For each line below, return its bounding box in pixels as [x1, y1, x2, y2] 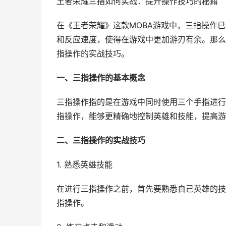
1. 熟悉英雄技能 [56, 160, 112, 169]
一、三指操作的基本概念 [56, 73, 145, 83]
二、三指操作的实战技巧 [56, 136, 145, 145]
